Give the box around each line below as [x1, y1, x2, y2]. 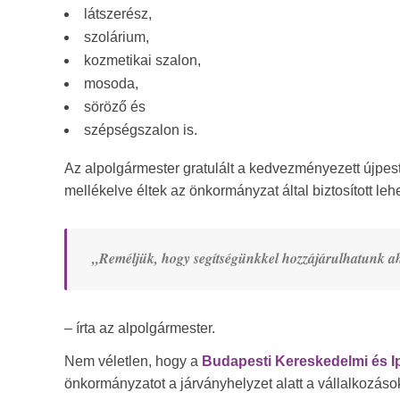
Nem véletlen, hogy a [64, 354, 202, 369]
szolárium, [84, 29, 149, 45]
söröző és [84, 99, 146, 114]
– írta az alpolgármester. [64, 321, 215, 336]
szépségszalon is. [84, 122, 197, 137]
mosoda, [84, 76, 138, 91]
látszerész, [84, 6, 152, 21]
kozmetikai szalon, [84, 53, 201, 68]
